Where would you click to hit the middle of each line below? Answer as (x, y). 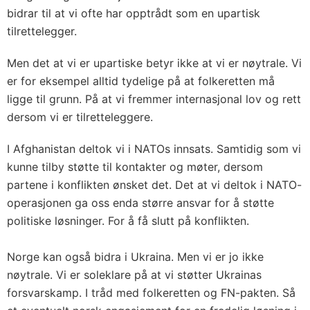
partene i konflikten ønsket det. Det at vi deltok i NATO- (154, 184)
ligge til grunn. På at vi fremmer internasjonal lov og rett (154, 99)
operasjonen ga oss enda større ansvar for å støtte (140, 202)
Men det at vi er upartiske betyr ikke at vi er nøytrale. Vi (154, 63)
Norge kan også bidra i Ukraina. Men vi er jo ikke (135, 256)
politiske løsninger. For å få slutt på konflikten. (128, 220)
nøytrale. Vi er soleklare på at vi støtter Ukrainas (134, 274)
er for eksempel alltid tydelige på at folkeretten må (141, 81)
